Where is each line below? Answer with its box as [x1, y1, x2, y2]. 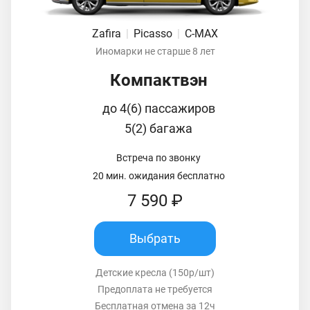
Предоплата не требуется [98, 283, 212, 295]
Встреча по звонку [116, 152, 201, 163]
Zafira [92, 26, 124, 40]
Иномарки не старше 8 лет [95, 45, 215, 57]
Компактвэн [109, 70, 208, 90]
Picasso [134, 26, 175, 40]
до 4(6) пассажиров [102, 100, 215, 116]
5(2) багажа [125, 120, 192, 136]
